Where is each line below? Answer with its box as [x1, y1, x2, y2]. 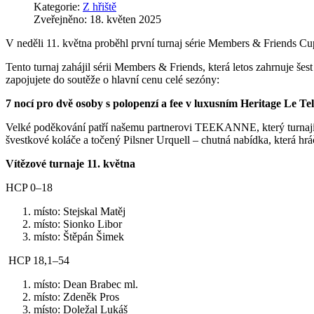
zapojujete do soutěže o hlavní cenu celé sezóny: [6, 73, 219, 86]
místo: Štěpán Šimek [34, 230, 124, 243]
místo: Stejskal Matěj [34, 205, 125, 217]
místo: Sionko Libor [34, 217, 122, 230]
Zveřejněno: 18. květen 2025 [34, 13, 161, 25]
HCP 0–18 [6, 181, 53, 193]
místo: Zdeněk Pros [34, 290, 119, 303]
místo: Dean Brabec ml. [34, 278, 138, 290]
